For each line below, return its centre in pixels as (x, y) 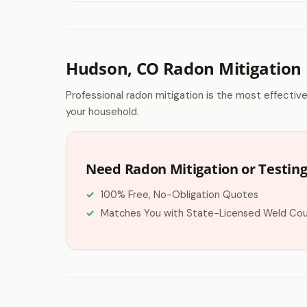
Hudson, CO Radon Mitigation (184, 68)
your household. (102, 112)
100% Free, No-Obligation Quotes (180, 195)
